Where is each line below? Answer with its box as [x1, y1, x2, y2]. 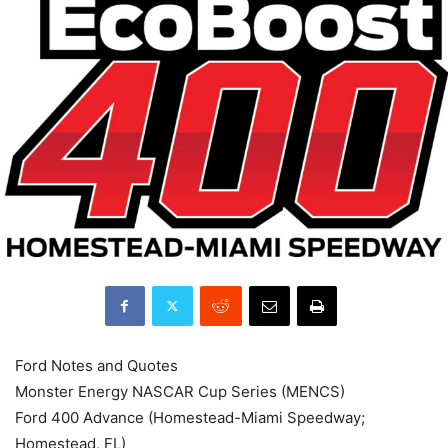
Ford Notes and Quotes [15, 355, 178, 375]
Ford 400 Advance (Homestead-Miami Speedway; [15, 407, 365, 427]
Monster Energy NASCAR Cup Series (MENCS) [15, 381, 345, 401]
